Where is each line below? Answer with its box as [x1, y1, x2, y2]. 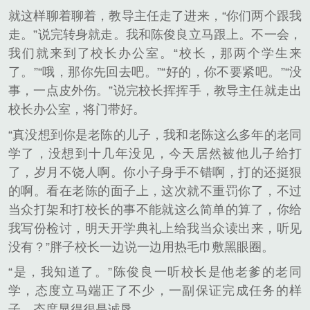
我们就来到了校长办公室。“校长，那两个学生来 [8, 46, 302, 61]
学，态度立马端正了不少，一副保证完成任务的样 [8, 284, 302, 298]
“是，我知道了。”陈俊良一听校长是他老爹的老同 [8, 265, 302, 280]
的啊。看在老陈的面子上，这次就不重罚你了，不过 [8, 183, 302, 198]
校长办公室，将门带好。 [8, 102, 145, 117]
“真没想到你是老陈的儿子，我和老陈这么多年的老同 [8, 127, 302, 142]
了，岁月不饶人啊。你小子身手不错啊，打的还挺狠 [8, 165, 302, 179]
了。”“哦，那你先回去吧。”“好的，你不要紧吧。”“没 [8, 65, 302, 80]
